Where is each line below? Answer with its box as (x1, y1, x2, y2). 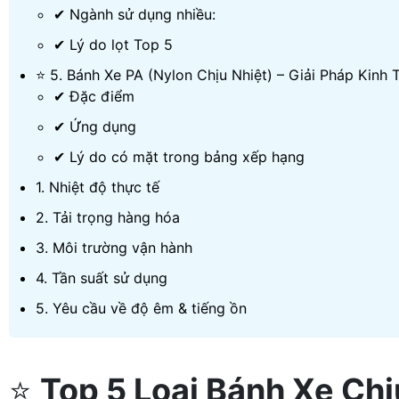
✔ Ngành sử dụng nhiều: (53, 5, 216, 23)
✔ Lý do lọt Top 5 (53, 36, 173, 53)
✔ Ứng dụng (53, 118, 136, 135)
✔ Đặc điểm (53, 87, 134, 105)
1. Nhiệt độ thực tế (36, 178, 159, 196)
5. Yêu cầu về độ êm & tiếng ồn (36, 299, 247, 317)
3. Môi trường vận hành (36, 239, 192, 256)
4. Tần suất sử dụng (36, 269, 167, 287)
